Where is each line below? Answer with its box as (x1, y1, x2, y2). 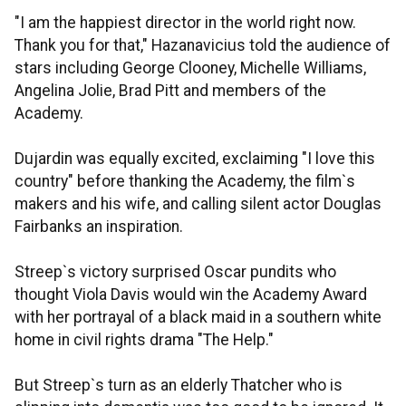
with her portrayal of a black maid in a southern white (14, 308, 382, 326)
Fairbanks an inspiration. (14, 217, 183, 236)
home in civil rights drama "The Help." (14, 331, 274, 349)
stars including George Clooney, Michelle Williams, (14, 59, 366, 77)
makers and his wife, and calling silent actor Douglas (14, 195, 382, 213)
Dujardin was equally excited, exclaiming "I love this (14, 150, 375, 168)
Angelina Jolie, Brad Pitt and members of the (14, 82, 326, 100)
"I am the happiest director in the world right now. (14, 14, 356, 32)
